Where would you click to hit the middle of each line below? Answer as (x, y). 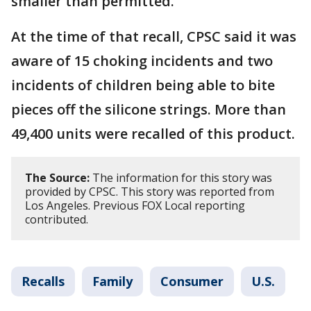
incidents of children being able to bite (143, 85)
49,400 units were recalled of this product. (153, 133)
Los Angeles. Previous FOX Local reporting (135, 205)
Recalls (43, 281)
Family (112, 281)
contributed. (57, 219)
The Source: (57, 177)
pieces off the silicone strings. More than (149, 109)
